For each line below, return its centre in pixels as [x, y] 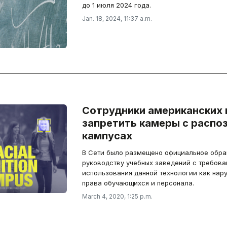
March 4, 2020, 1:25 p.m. [117, 196]
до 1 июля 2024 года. [116, 5]
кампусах [107, 136]
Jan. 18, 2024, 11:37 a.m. [117, 18]
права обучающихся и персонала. [138, 183]
